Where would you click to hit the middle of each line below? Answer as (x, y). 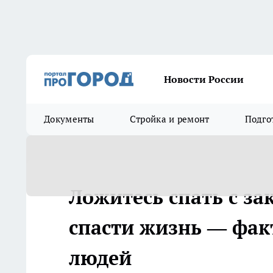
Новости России (204, 79)
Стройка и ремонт (169, 119)
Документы (69, 119)
